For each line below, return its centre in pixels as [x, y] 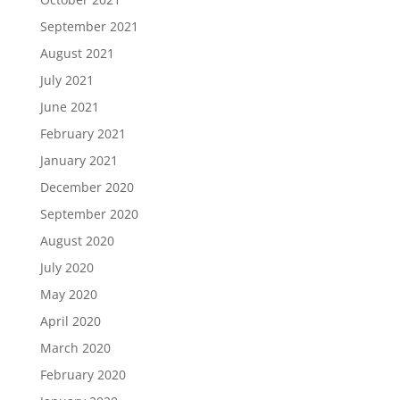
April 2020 [70, 321]
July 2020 [67, 267]
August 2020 [77, 241]
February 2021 [83, 133]
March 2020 [75, 348]
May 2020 [68, 294]
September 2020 [89, 214]
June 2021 [69, 107]
